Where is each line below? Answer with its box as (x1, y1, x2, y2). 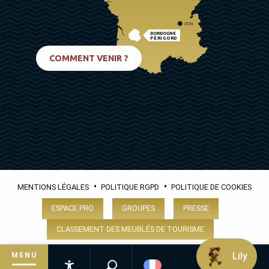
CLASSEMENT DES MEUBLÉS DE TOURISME (56, 224, 204, 234)
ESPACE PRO (51, 204, 94, 213)
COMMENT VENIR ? (49, 53, 128, 63)
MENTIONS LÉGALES (17, 182, 89, 192)
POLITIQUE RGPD (101, 182, 159, 192)
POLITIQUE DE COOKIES (171, 182, 252, 192)
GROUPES (121, 204, 155, 213)
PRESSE (183, 204, 209, 213)
